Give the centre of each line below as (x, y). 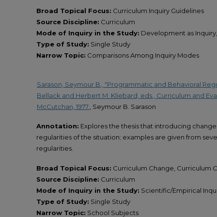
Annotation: (58, 126)
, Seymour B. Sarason (123, 107)
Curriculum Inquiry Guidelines (158, 10)
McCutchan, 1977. (63, 107)
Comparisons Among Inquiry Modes (142, 55)
